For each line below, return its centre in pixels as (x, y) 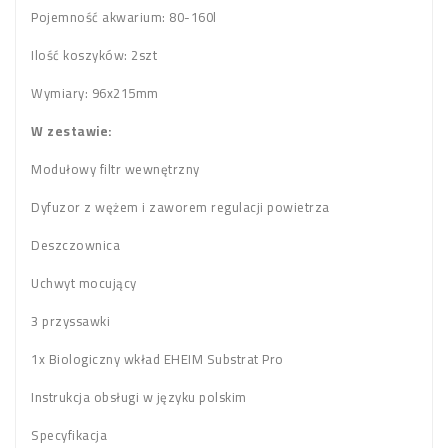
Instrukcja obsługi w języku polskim (139, 397)
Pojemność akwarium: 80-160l (124, 17)
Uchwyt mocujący (84, 283)
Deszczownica (75, 245)
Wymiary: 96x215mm (95, 93)
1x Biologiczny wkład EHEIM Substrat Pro (157, 359)
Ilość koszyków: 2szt (94, 55)
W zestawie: (71, 131)
